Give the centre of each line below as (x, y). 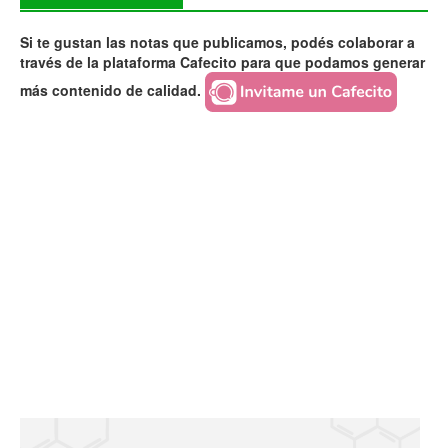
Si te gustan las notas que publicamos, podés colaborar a (217, 42)
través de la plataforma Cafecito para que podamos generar (222, 62)
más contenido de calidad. (110, 90)
